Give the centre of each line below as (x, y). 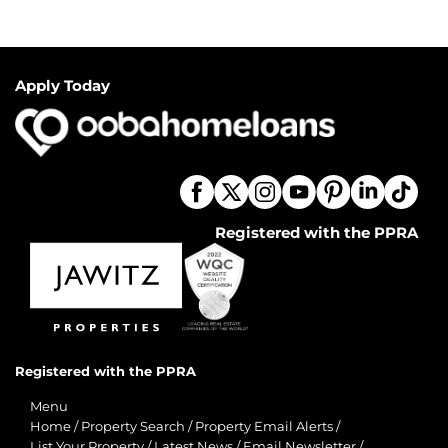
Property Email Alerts (264, 426)
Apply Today (62, 85)
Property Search (133, 426)
